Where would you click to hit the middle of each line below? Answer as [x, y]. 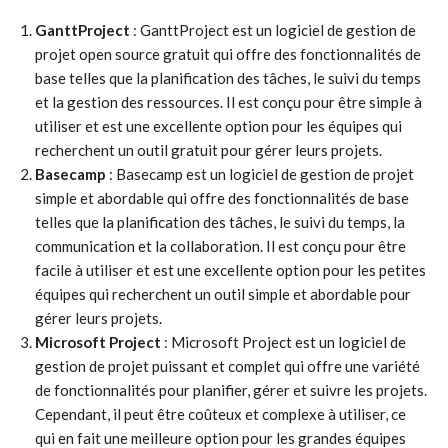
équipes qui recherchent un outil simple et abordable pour [223, 294]
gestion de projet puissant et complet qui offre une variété [227, 366]
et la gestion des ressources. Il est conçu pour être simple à [228, 102]
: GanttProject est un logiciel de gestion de [273, 30]
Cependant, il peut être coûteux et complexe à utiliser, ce [220, 414]
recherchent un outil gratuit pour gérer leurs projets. [208, 150]
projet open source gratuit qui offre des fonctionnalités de [228, 54]
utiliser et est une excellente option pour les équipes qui [218, 126]
